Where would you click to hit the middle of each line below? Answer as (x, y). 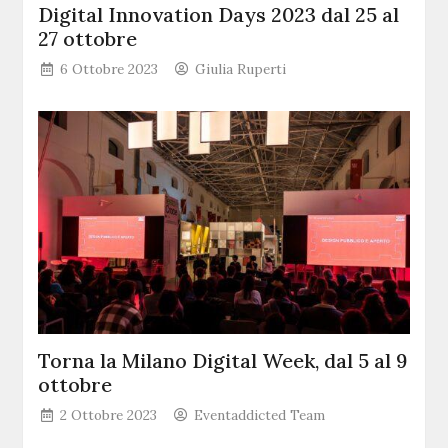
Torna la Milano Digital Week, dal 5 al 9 (223, 360)
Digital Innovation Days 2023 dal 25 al (219, 15)
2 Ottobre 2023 (109, 414)
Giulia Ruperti (241, 69)
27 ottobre (88, 39)
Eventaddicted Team (260, 414)
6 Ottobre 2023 (109, 69)
